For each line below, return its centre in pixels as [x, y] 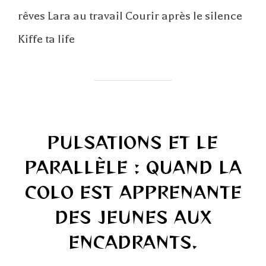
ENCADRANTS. [133, 242]
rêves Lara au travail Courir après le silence [130, 15]
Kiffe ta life [46, 39]
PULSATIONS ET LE [132, 142]
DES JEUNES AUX [133, 217]
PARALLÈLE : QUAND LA [133, 167]
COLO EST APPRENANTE [133, 192]
